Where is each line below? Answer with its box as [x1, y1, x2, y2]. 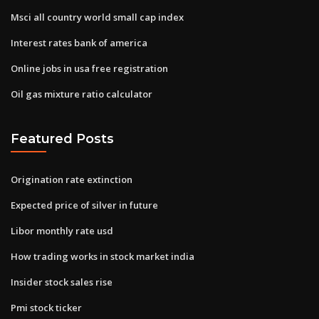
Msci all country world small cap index [11, 10, 184, 23]
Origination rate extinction [11, 172, 132, 186]
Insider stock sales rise [11, 275, 113, 288]
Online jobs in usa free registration [11, 61, 168, 75]
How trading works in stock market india [11, 249, 194, 263]
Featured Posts [11, 131, 114, 147]
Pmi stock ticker [11, 300, 82, 314]
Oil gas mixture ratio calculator [11, 87, 152, 100]
